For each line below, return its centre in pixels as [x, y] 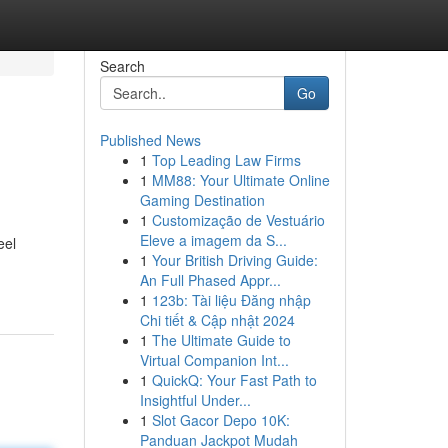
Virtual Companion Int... [214, 360]
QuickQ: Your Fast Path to [234, 380]
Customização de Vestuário [238, 220]
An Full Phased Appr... [210, 280]
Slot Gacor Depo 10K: [220, 420]
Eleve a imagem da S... [213, 240]
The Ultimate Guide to [221, 340]
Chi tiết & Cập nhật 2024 [217, 320]
